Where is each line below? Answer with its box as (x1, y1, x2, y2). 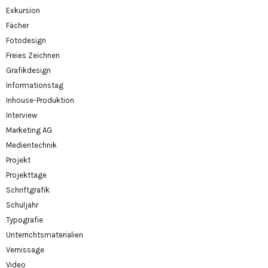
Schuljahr (6, 200, 38, 209)
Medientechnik (6, 140, 57, 150)
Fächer (6, 20, 29, 30)
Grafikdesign (6, 65, 51, 75)
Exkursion (6, 5, 40, 15)
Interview (6, 110, 37, 120)
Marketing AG (6, 125, 52, 135)
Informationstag (6, 80, 63, 90)
